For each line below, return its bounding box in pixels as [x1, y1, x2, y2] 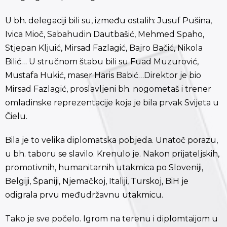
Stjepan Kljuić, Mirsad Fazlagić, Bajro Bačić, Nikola [5, 43, 203, 53]
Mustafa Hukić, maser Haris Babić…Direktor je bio [5, 70, 201, 81]
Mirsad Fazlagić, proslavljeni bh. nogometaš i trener [5, 84, 211, 94]
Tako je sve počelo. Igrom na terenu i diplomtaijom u [5, 214, 218, 224]
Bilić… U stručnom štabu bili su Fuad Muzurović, [5, 57, 199, 67]
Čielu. [5, 111, 27, 122]
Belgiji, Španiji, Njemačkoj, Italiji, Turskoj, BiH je [5, 176, 188, 186]
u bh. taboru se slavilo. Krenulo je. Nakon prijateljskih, [5, 149, 219, 159]
